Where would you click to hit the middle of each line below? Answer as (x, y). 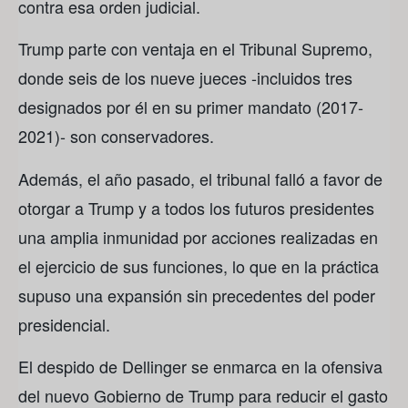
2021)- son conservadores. (116, 136)
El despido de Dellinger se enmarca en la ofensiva (200, 367)
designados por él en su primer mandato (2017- (191, 107)
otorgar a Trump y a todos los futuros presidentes (196, 207)
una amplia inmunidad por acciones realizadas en (198, 236)
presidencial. (64, 324)
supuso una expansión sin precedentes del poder (197, 295)
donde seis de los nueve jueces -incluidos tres (185, 78)
